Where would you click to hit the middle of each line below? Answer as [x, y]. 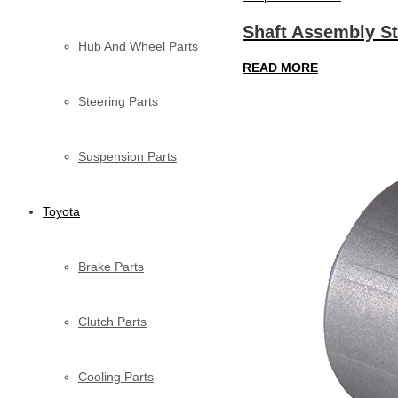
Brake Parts [111, 266]
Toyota [61, 211]
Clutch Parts [112, 321]
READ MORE [280, 68]
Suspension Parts [127, 156]
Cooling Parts [116, 376]
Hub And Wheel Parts [138, 46]
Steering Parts [118, 101]
